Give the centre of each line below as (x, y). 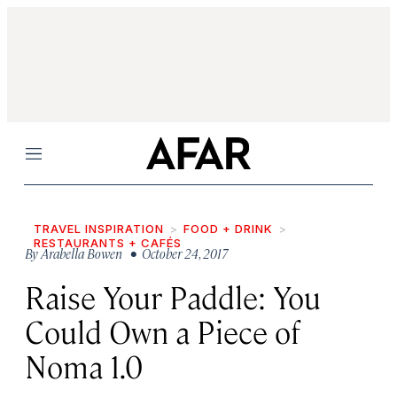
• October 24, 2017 (177, 253)
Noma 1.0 (84, 366)
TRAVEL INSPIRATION (99, 229)
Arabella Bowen (82, 253)
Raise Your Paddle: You (173, 296)
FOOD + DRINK (228, 229)
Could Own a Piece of (163, 331)
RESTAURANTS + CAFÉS (108, 243)
